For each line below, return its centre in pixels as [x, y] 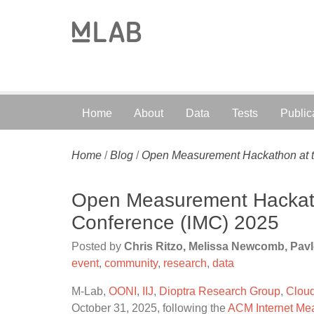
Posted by [98, 246]
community [131, 263]
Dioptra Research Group [220, 291]
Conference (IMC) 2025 [175, 223]
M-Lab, [90, 291]
